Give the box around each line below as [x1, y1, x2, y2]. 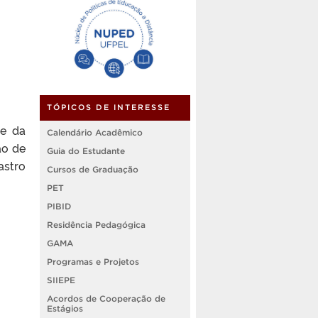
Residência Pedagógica [47, 219, 146, 229]
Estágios [47, 303, 83, 313]
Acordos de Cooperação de [47, 293, 165, 303]
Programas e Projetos [47, 256, 139, 266]
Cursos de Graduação [47, 164, 138, 174]
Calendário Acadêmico [47, 127, 143, 137]
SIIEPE [47, 275, 75, 285]
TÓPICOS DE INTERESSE [47, 102, 170, 111]
